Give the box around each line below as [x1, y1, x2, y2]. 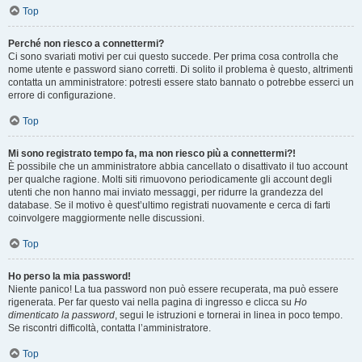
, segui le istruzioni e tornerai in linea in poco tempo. [115, 309, 343, 321]
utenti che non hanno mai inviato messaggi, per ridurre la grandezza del [8, 187, 323, 198]
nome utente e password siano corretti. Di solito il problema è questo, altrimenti [8, 64, 353, 75]
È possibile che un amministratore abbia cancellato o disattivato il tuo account [8, 161, 347, 172]
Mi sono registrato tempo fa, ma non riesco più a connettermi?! [8, 148, 296, 159]
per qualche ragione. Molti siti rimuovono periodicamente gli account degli [8, 174, 332, 185]
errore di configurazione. [8, 90, 116, 101]
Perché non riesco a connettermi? [8, 38, 164, 49]
